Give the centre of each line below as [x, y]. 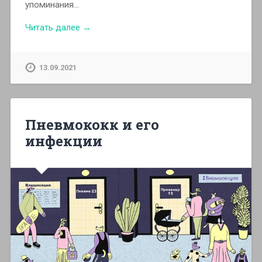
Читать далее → [58, 27]
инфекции [63, 141]
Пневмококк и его [92, 124]
